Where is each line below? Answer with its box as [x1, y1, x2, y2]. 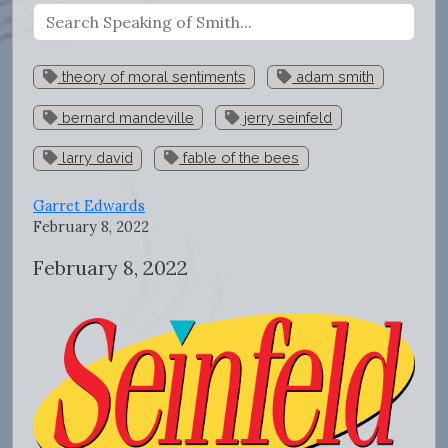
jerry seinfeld [240, 108, 333, 126]
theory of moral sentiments [57, 67, 246, 85]
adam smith [292, 67, 375, 85]
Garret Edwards [33, 195, 145, 215]
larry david [57, 149, 133, 167]
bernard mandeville [57, 108, 194, 126]
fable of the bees [179, 149, 300, 167]
